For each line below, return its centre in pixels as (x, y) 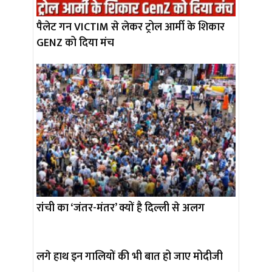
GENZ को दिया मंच (75, 43)
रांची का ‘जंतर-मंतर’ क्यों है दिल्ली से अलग (121, 208)
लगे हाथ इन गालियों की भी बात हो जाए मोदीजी (130, 257)
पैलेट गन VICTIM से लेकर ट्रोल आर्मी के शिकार (131, 27)
